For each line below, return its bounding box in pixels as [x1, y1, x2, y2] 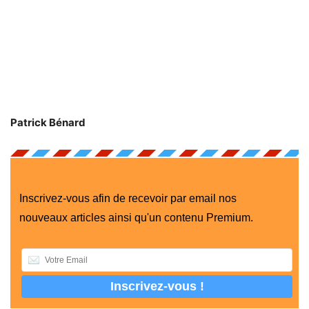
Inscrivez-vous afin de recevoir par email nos [19, 192, 237, 204]
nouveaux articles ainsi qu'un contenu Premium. [19, 211, 253, 223]
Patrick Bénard [10, 115, 86, 129]
